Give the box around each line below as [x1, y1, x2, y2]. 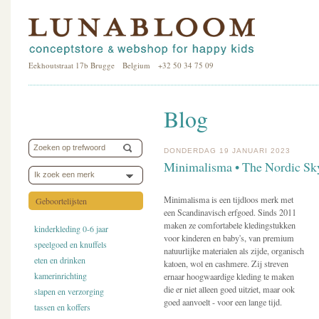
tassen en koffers [34, 301, 90, 313]
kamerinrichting [34, 270, 87, 281]
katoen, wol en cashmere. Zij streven [164, 258, 288, 269]
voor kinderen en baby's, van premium [164, 232, 294, 244]
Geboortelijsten [36, 195, 87, 206]
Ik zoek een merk [34, 170, 95, 179]
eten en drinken [34, 254, 85, 266]
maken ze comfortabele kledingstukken [164, 219, 296, 231]
